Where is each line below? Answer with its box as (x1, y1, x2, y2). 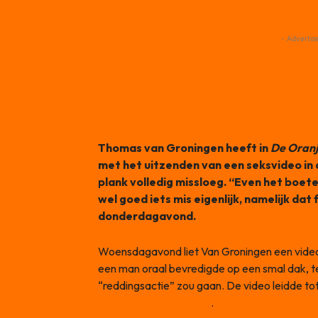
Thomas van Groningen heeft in (98, 140, 270, 155)
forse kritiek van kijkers (98, 295, 211, 309)
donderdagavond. (98, 208, 196, 223)
